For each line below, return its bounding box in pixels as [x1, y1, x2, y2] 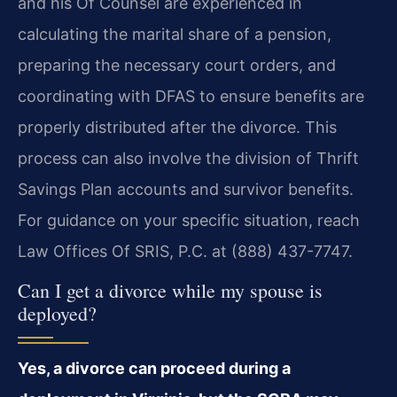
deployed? [18, 300, 97, 326]
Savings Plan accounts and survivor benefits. [18, 179, 354, 198]
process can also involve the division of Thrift [18, 148, 359, 167]
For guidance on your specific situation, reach [18, 210, 360, 230]
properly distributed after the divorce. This [18, 117, 337, 136]
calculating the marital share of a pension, [18, 24, 331, 43]
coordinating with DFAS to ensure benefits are [18, 86, 364, 105]
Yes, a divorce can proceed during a [18, 358, 291, 378]
